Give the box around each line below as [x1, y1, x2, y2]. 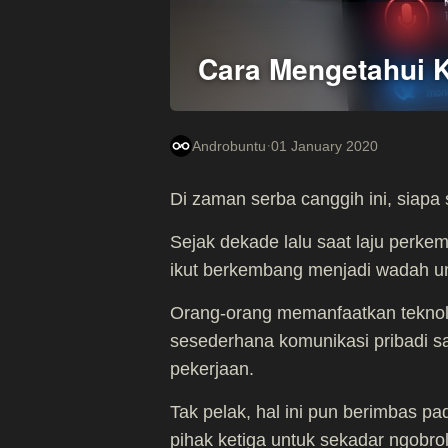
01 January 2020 [271, 138, 378, 154]
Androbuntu [192, 138, 266, 154]
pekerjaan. [170, 359, 254, 379]
